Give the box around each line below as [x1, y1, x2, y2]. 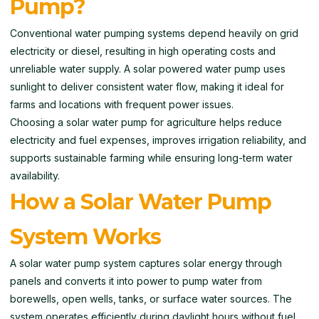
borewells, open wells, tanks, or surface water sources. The [10, 293, 292, 305]
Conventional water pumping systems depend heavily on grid [10, 27, 298, 39]
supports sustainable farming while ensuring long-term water [10, 152, 293, 164]
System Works [10, 224, 161, 250]
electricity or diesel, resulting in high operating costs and [10, 45, 276, 57]
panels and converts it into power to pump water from [10, 275, 262, 287]
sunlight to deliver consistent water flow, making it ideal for [10, 80, 284, 93]
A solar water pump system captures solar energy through [10, 257, 282, 269]
